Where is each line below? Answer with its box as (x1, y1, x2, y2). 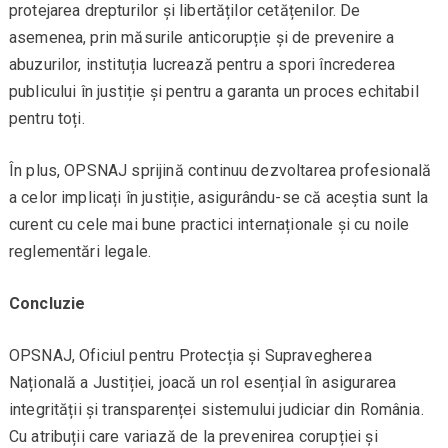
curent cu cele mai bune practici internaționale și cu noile (8, 215, 410, 235)
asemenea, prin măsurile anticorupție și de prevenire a (8, 28, 395, 48)
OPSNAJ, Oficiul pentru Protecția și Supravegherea (8, 346, 372, 366)
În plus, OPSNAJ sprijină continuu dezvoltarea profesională (8, 161, 432, 181)
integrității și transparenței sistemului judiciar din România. (8, 400, 424, 420)
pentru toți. (8, 109, 85, 129)
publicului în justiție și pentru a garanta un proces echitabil (8, 82, 419, 102)
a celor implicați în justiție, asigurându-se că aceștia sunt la (8, 188, 428, 208)
